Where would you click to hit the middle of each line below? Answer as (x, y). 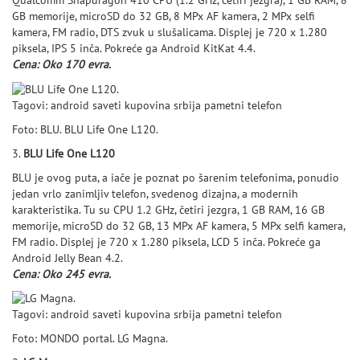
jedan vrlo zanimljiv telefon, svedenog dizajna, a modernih (155, 194)
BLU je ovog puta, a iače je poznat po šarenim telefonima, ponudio (176, 178)
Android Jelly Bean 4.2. (67, 258)
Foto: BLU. (38, 129)
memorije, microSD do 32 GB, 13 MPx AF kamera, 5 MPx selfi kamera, (178, 226)
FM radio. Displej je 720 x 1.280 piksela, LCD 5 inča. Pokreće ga (166, 242)
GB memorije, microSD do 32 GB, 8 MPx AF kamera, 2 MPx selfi (164, 16)
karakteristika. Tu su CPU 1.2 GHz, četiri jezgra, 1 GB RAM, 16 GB (168, 210)
